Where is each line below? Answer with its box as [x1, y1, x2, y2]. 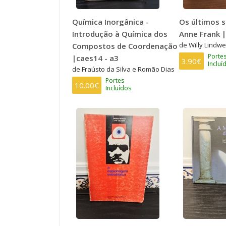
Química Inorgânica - [72, 16, 149, 27]
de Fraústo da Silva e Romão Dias [72, 64, 175, 74]
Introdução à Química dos [72, 28, 167, 39]
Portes [105, 76, 124, 85]
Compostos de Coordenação [72, 40, 178, 51]
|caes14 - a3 [72, 52, 119, 63]
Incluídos [105, 83, 131, 92]
